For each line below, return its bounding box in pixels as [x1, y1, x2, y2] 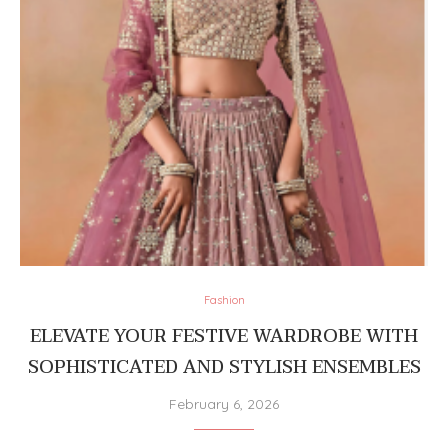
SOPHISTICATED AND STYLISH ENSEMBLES [27, 351, 421, 383]
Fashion [203, 292, 245, 307]
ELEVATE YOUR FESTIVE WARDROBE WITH [30, 320, 418, 352]
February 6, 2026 [169, 394, 279, 413]
